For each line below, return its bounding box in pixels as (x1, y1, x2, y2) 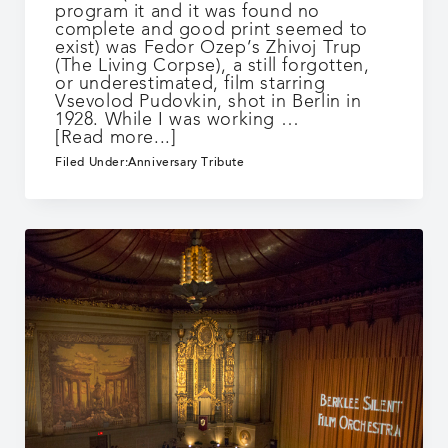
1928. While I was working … (55, 111, 300, 130)
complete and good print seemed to (55, 21, 368, 40)
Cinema (175, 200, 241, 219)
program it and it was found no (55, 3, 321, 22)
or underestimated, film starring (55, 75, 326, 94)
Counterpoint (175, 218, 291, 237)
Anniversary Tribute (128, 157, 245, 170)
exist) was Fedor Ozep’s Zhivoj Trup (55, 39, 363, 58)
